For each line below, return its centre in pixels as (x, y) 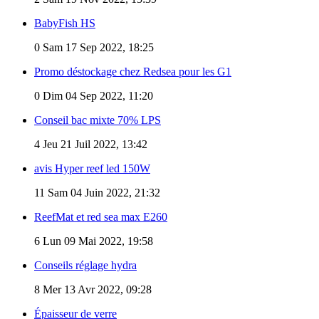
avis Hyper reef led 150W (92, 168)
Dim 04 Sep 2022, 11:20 (96, 95)
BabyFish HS (65, 23)
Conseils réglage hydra (85, 265)
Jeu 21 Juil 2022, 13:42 (94, 144)
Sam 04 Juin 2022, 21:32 (103, 192)
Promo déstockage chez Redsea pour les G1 (133, 71)
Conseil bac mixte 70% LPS (98, 120)
